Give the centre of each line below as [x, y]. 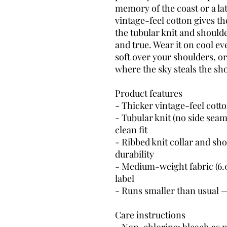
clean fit [131, 129]
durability [135, 154]
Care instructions [150, 215]
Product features [149, 93]
